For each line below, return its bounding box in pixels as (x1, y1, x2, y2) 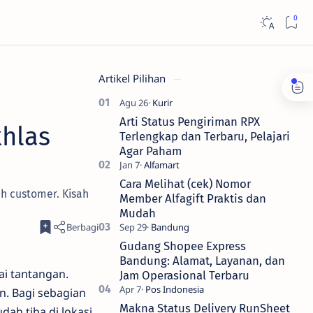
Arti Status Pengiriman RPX (119, 115, 260, 129)
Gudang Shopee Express (119, 239, 246, 253)
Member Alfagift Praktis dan (119, 191, 266, 205)
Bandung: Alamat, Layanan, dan (119, 254, 285, 268)
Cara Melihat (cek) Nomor (119, 177, 251, 191)
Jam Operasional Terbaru (119, 268, 249, 282)
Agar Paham (119, 144, 182, 158)
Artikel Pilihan (99, 71, 168, 85)
